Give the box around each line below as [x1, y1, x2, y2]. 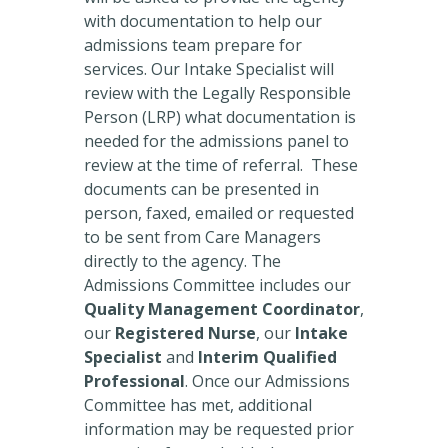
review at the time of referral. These [84, 154, 358, 177]
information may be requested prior [84, 418, 354, 441]
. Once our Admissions [185, 370, 350, 393]
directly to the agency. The [84, 250, 281, 273]
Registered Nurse [115, 322, 256, 345]
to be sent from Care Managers [84, 226, 321, 249]
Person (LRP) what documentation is [84, 106, 356, 129]
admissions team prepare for [84, 34, 302, 57]
